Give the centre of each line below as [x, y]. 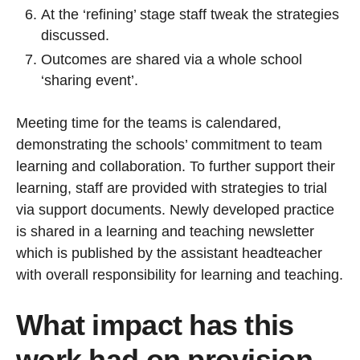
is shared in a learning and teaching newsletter [165, 232]
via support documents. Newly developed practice [175, 210]
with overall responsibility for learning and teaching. [180, 275]
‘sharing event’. [90, 81]
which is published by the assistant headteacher [169, 254]
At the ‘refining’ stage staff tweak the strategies [190, 14]
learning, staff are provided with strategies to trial [172, 188]
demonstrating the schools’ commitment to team [169, 145]
